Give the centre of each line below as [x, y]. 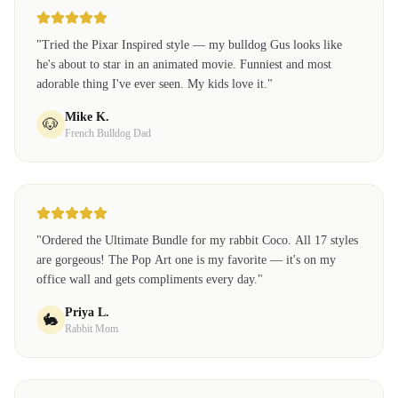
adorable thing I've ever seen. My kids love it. [152, 84]
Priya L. [87, 312]
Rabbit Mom [92, 329]
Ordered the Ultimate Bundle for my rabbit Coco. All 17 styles [200, 240]
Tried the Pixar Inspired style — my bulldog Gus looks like [192, 45]
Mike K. [87, 117]
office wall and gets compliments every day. [147, 279]
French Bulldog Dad [108, 133]
